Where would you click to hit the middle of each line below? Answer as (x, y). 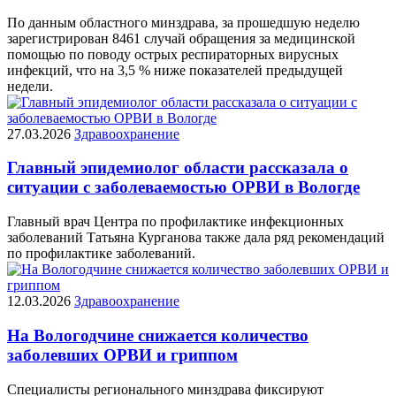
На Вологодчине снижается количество (158, 335)
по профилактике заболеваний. (101, 254)
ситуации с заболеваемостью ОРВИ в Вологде (183, 187)
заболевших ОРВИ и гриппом (122, 354)
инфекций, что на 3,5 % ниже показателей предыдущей (175, 70)
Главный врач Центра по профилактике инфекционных (175, 222)
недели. (30, 86)
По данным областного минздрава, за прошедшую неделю (183, 22)
